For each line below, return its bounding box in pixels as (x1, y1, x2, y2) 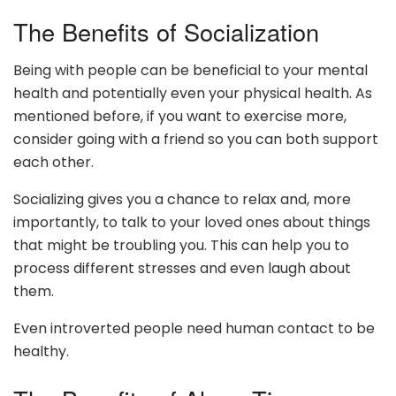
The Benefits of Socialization (13, 13, 319, 49)
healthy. (13, 341, 69, 362)
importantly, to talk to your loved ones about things (13, 212, 370, 233)
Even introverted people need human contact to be (13, 318, 375, 339)
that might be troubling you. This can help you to (13, 235, 349, 256)
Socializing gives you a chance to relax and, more (13, 189, 351, 210)
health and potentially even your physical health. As (13, 83, 372, 104)
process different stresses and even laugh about (13, 258, 351, 279)
